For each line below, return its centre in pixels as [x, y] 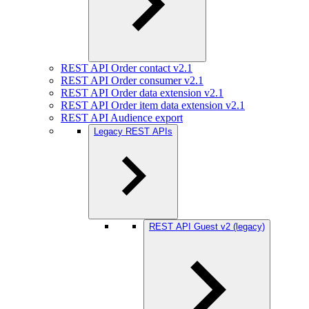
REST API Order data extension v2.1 [142, 93]
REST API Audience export [122, 118]
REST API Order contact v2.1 [127, 68]
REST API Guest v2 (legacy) [207, 227]
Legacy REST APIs [133, 131]
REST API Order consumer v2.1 [132, 80]
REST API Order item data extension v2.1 [153, 105]
